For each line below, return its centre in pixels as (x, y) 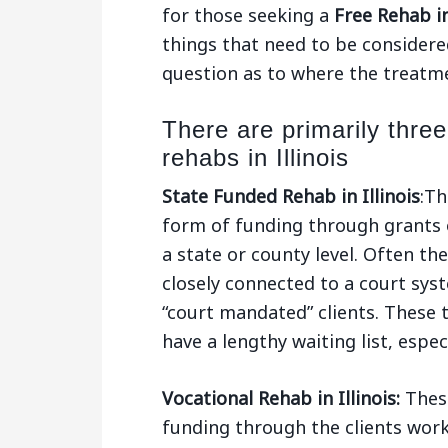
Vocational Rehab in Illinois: (281, 398)
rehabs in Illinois (255, 157)
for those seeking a (248, 15)
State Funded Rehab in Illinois (291, 196)
